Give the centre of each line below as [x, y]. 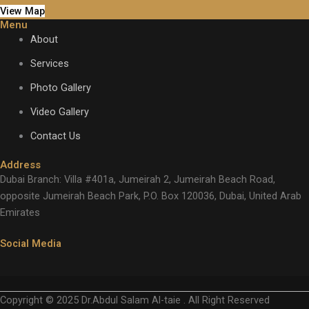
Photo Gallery [60, 87]
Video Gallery [59, 111]
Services [49, 63]
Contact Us [55, 136]
